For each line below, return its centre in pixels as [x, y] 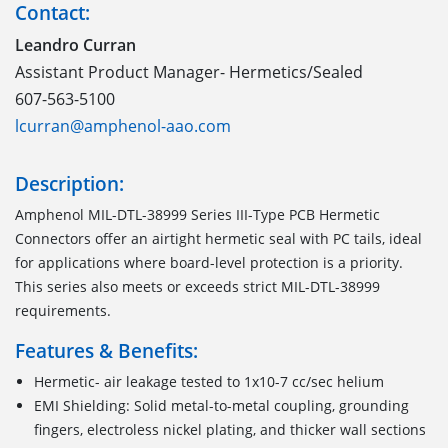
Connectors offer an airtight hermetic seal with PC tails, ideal [218, 238]
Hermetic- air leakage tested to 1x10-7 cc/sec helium [209, 381]
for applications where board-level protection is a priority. [209, 262]
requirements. [63, 310]
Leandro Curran [75, 44]
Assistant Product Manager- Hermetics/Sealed [189, 71]
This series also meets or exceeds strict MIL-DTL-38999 [197, 286]
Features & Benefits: [106, 350]
